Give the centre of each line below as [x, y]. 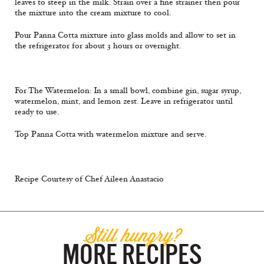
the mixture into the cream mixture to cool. [93, 13]
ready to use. [37, 112]
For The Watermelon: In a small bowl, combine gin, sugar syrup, [128, 91]
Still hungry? [132, 235]
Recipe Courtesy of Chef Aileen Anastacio [89, 179]
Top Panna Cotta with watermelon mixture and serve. [110, 134]
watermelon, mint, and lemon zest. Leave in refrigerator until [124, 101]
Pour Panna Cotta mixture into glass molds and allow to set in [125, 35]
